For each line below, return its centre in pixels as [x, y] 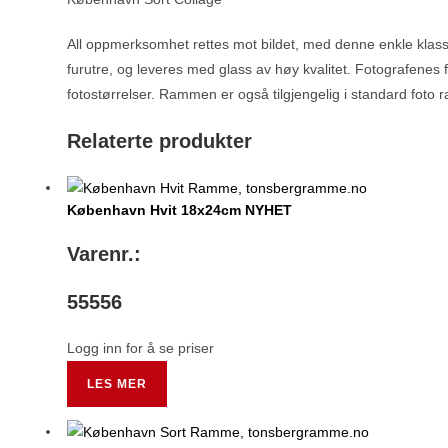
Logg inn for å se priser [141, 347]
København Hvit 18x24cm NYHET [180, 209]
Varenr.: [104, 253]
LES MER [117, 383]
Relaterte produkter [160, 140]
